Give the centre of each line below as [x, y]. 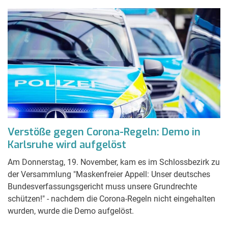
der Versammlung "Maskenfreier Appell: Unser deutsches [109, 174]
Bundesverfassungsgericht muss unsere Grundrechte [102, 186]
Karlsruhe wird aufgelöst [67, 145]
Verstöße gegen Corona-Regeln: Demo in [104, 132]
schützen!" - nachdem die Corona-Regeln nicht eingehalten [111, 198]
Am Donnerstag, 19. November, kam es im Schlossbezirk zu [114, 162]
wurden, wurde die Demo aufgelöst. [71, 211]
